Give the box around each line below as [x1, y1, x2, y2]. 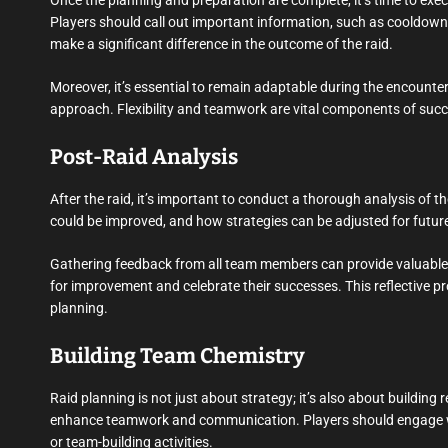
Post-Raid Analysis [50, 144, 238, 171]
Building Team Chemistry [50, 343, 305, 370]
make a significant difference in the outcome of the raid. [50, 36, 393, 53]
